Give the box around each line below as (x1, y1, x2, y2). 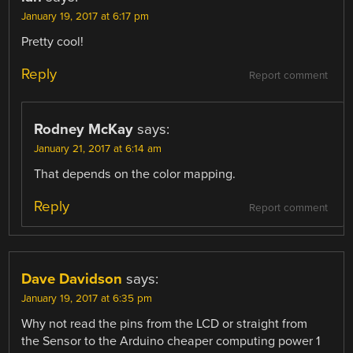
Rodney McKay (34, 120, 134, 138)
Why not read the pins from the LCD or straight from (21, 316, 308, 333)
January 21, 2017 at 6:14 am (34, 142, 162, 155)
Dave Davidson (21, 270, 123, 288)
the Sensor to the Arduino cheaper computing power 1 (21, 333, 321, 350)
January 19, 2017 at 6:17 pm (21, 9, 150, 23)
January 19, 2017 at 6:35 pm (21, 292, 153, 306)
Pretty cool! (21, 33, 84, 50)
